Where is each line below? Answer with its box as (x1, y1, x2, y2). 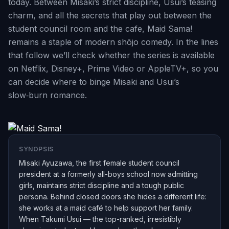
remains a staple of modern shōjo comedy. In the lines (8, 37, 218, 47)
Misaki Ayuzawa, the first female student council (19, 158, 179, 167)
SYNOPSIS (19, 145, 54, 153)
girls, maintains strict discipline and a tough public (19, 181, 184, 190)
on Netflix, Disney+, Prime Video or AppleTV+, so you (8, 63, 218, 74)
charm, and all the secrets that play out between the (8, 10, 212, 20)
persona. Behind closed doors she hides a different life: (19, 192, 207, 201)
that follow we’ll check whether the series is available (8, 50, 215, 60)
